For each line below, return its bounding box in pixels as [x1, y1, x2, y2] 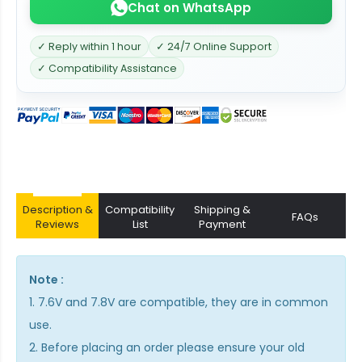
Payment [199, 216, 246, 232]
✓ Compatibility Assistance [37, 61, 177, 75]
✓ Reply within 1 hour [37, 40, 141, 53]
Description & [22, 201, 93, 217]
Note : [29, 271, 64, 288]
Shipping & [194, 201, 250, 217]
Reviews [36, 216, 79, 232]
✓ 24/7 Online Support [156, 40, 271, 53]
